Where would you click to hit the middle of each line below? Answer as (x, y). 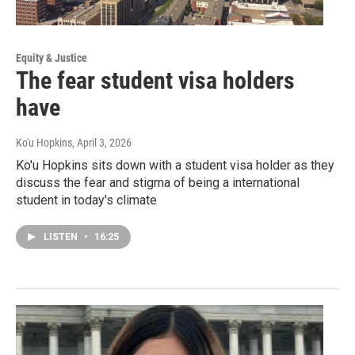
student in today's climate (86, 200)
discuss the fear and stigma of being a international (158, 183)
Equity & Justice (52, 58)
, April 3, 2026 (102, 143)
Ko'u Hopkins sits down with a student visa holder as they (175, 166)
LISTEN (62, 237)
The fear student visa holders (155, 81)
